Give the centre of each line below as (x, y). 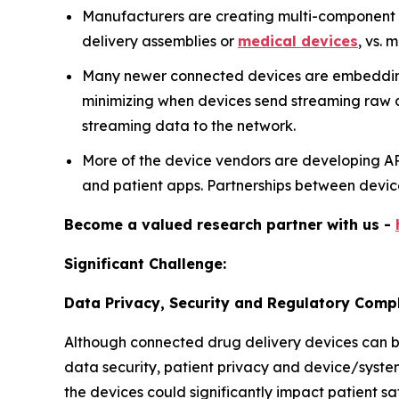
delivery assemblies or (160, 41)
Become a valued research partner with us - (230, 224)
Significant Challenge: (145, 263)
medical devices (298, 41)
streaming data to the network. (189, 126)
